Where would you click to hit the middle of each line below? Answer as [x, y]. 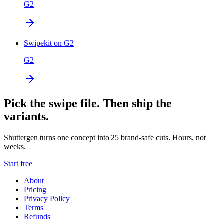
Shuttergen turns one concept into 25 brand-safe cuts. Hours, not [105, 137]
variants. [26, 116]
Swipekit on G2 [49, 43]
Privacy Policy [47, 198]
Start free [18, 163]
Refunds [37, 216]
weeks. [15, 146]
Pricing [35, 189]
